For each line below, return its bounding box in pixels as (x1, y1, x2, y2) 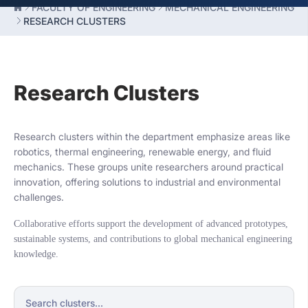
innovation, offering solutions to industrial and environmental (14, 176, 280, 188)
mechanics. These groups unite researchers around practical (14, 161, 283, 173)
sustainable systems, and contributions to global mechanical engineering (14, 234, 292, 244)
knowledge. (14, 249, 58, 259)
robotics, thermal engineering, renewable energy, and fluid (14, 146, 271, 157)
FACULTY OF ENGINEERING (32, 1, 155, 13)
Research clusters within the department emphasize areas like (14, 131, 290, 142)
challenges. (14, 191, 64, 203)
